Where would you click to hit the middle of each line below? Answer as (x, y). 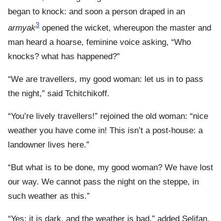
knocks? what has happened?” (64, 56)
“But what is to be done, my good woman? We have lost (110, 167)
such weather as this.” (49, 196)
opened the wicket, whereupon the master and (125, 28)
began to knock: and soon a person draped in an (96, 12)
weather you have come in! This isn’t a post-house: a (105, 130)
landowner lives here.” (49, 145)
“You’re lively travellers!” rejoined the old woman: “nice (108, 116)
